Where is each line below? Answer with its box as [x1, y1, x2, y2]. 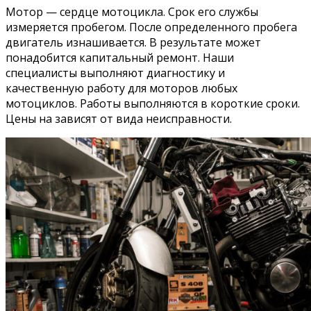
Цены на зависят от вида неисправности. [6, 110, 232, 126]
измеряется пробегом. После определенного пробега [6, 19, 297, 35]
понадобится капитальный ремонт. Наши [6, 49, 234, 65]
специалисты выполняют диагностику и [6, 65, 225, 81]
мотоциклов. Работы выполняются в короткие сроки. [6, 95, 300, 111]
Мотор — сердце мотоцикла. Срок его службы [6, 3, 258, 19]
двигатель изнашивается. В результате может [6, 34, 261, 50]
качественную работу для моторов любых [6, 80, 237, 96]
